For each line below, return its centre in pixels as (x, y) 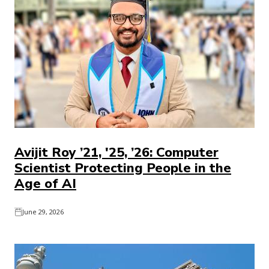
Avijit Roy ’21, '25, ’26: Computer (116, 153)
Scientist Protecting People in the (123, 168)
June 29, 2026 (43, 212)
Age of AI (45, 184)
